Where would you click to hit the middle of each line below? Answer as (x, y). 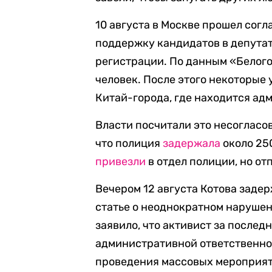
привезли (121, 161)
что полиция (129, 143)
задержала (192, 143)
